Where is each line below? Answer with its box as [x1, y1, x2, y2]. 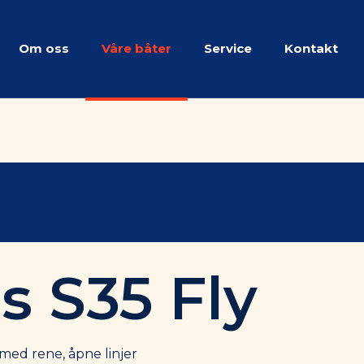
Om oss [19, 41, 69, 56]
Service [204, 41, 252, 56]
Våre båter [102, 41, 171, 56]
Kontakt [284, 41, 338, 56]
